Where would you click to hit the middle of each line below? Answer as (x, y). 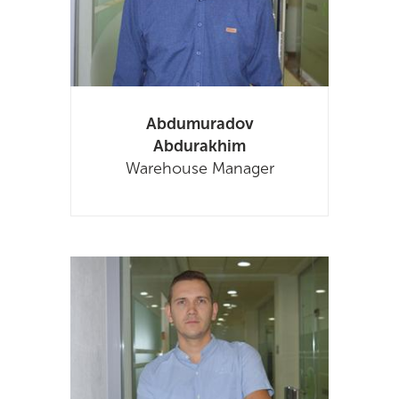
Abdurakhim (199, 147)
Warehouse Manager (199, 169)
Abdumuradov (199, 124)
